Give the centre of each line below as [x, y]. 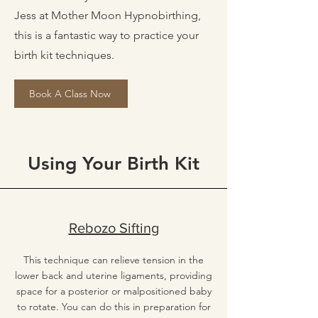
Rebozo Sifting [114, 228]
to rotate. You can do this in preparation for [114, 307]
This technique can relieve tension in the [114, 260]
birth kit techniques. [66, 55]
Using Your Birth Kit [114, 164]
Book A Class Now [70, 94]
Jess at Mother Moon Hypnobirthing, [108, 15]
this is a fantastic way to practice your [106, 35]
